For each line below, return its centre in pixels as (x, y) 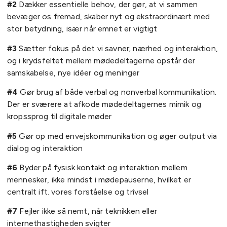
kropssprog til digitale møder (61, 117)
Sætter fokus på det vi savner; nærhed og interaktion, (117, 48)
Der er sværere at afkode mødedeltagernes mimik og (104, 104)
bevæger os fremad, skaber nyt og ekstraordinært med (109, 17)
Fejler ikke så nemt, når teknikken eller (87, 211)
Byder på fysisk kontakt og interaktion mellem (102, 168)
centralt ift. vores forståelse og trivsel (78, 192)
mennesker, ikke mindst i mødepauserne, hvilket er (99, 180)
